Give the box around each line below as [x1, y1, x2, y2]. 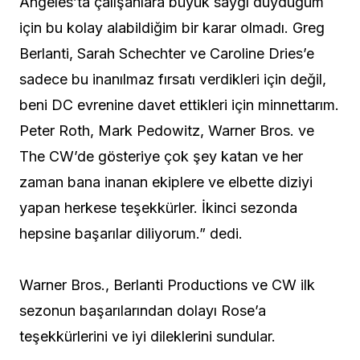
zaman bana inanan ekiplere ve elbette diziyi [19, 174, 313, 191]
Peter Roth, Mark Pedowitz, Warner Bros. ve [19, 122, 314, 140]
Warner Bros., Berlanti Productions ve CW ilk [19, 276, 315, 294]
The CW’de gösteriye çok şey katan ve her [19, 148, 303, 166]
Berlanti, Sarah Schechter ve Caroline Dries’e [19, 45, 314, 63]
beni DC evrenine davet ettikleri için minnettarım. [19, 96, 339, 114]
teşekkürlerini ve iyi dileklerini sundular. [19, 328, 276, 346]
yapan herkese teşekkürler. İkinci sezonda [19, 199, 297, 217]
